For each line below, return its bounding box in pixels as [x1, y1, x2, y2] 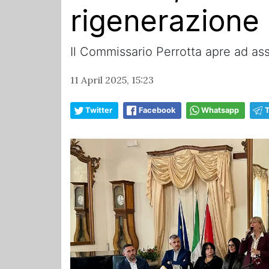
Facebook [139, 106, 175, 115]
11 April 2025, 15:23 [70, 74, 154, 86]
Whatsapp [201, 106, 239, 115]
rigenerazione [70, 3, 259, 39]
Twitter [85, 106, 112, 115]
